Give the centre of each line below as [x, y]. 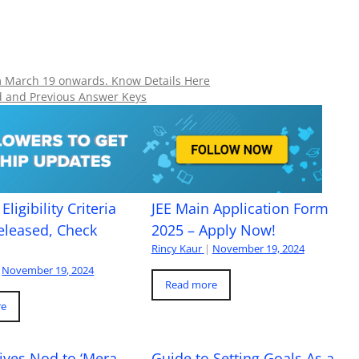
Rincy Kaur [176, 248]
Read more [191, 284]
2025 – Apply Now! [213, 230]
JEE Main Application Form [240, 208]
